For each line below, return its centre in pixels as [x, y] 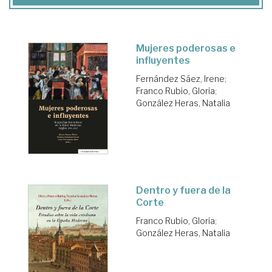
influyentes [163, 60]
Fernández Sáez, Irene [180, 78]
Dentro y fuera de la [183, 191]
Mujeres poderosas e [186, 48]
